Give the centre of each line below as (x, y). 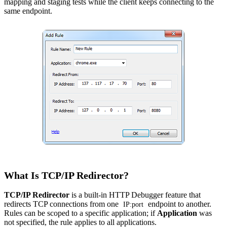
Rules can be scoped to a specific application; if (81, 213)
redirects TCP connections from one (62, 204)
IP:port (134, 204)
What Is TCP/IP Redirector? (66, 176)
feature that (182, 195)
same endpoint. (28, 11)
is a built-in (90, 195)
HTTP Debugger (136, 195)
